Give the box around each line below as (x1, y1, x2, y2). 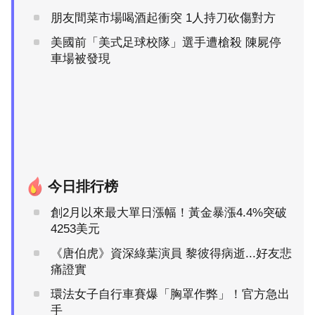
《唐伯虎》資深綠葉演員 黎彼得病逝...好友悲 (51, 246, 292, 260)
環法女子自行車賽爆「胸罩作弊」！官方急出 (51, 287, 290, 301)
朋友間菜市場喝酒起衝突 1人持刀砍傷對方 (51, 11, 276, 25)
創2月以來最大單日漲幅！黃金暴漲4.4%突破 (51, 205, 287, 219)
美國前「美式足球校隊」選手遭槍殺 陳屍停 (51, 35, 281, 49)
